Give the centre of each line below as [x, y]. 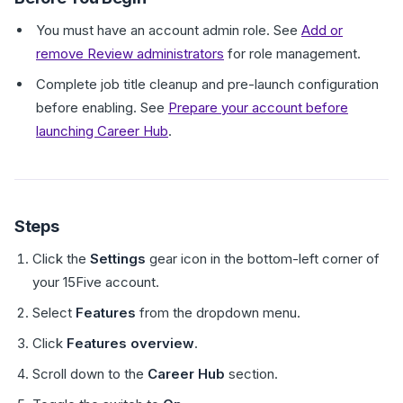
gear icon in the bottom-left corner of [263, 259]
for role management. [292, 54]
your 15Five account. [96, 282]
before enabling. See [102, 107]
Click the [61, 259]
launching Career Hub [102, 131]
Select [54, 313]
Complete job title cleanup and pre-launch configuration [207, 84]
